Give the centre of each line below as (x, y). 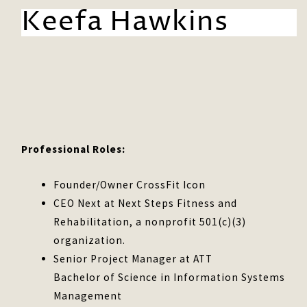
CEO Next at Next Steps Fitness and (145, 203)
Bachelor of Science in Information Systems (169, 277)
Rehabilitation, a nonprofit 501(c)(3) (149, 221)
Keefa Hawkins (125, 22)
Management (87, 295)
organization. (89, 240)
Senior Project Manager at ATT (133, 258)
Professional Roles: (73, 149)
